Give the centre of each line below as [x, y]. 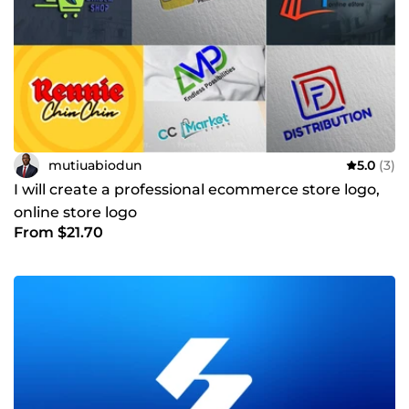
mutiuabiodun [95, 165]
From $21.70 [58, 233]
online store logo [75, 213]
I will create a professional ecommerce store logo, [197, 190]
